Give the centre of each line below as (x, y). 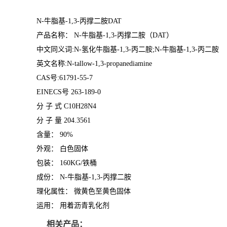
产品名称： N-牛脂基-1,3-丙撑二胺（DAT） (105, 35)
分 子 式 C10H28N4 (66, 106)
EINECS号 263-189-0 (69, 92)
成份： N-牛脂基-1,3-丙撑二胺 (85, 177)
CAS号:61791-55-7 (65, 78)
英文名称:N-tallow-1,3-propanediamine (94, 64)
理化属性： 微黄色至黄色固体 (86, 191)
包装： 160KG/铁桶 (67, 163)
